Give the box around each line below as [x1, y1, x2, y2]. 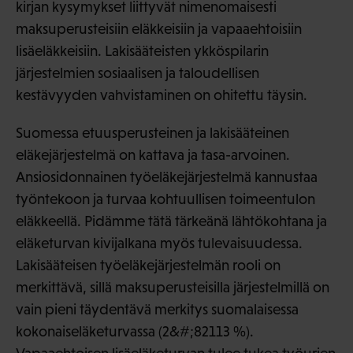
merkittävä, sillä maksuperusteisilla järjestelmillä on [16, 279, 329, 296]
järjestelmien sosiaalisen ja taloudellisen [16, 65, 259, 82]
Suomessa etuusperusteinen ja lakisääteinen [16, 124, 289, 142]
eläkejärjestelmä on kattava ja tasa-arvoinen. [16, 147, 290, 164]
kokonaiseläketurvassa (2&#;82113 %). [16, 323, 254, 340]
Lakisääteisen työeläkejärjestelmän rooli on [16, 257, 281, 274]
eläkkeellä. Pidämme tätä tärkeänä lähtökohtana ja [16, 213, 327, 230]
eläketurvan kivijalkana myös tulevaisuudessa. [16, 235, 303, 252]
